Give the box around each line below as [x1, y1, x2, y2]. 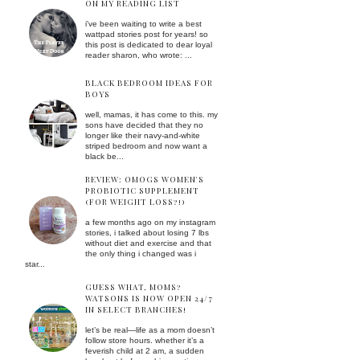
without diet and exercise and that [85, 239, 211, 247]
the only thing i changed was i [85, 249, 196, 258]
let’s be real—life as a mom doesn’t [85, 325, 215, 334]
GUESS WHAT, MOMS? [85, 281, 182, 292]
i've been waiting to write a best [85, 19, 202, 28]
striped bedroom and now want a [85, 141, 207, 150]
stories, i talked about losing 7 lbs [85, 228, 209, 237]
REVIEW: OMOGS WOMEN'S [85, 174, 204, 185]
